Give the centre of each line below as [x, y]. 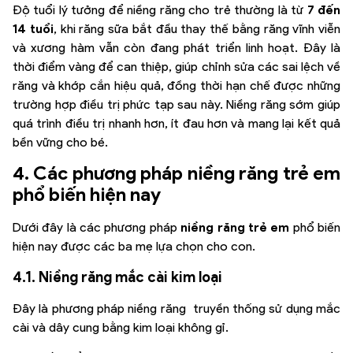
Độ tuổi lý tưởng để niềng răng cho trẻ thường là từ [160, 9]
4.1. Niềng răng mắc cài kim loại [117, 277]
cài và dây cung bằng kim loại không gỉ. [122, 327]
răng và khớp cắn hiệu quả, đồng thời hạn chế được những [176, 85]
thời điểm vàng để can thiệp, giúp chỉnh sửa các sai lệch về [176, 66]
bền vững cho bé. [60, 142]
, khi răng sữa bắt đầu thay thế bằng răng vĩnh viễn [197, 28]
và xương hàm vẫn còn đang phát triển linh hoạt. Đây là [176, 47]
